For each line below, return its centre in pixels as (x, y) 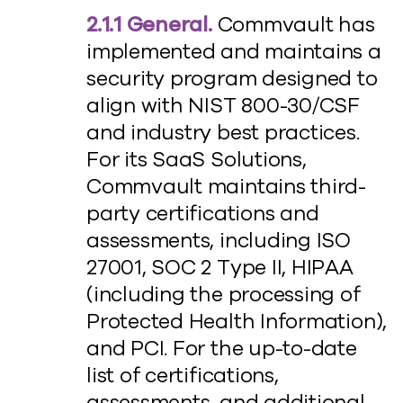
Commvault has (293, 25)
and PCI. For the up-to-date (222, 349)
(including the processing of (224, 295)
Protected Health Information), (237, 322)
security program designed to (232, 79)
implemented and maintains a (234, 52)
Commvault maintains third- (227, 187)
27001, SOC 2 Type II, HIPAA (220, 268)
